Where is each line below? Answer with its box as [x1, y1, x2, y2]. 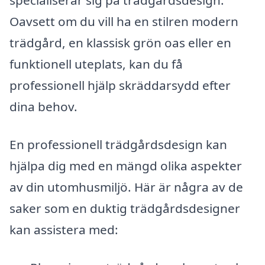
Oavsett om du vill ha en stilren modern [9, 13, 238, 30]
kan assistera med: [9, 221, 118, 238]
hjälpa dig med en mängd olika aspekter [9, 157, 242, 174]
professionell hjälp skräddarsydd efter [9, 77, 231, 94]
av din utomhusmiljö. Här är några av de [9, 179, 243, 195]
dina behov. [9, 98, 77, 115]
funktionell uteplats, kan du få [9, 56, 183, 73]
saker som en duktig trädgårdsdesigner [9, 200, 240, 216]
